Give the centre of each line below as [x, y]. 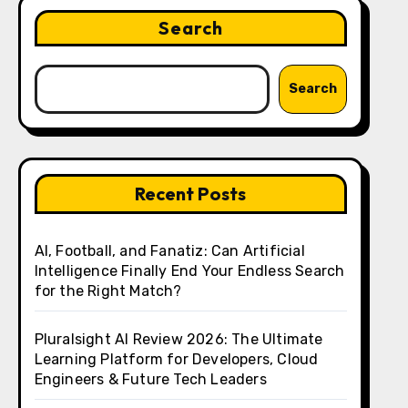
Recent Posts [191, 194]
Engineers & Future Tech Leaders [150, 379]
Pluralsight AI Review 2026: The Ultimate [178, 339]
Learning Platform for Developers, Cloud [176, 359]
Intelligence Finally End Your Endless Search [189, 271]
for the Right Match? [108, 291]
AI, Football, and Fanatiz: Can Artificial [169, 251]
